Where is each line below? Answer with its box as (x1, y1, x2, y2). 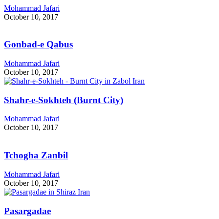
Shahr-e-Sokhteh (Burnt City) (4, 94, 123, 105)
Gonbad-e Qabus (4, 39, 73, 50)
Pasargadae (4, 205, 51, 216)
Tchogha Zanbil (4, 150, 68, 161)
